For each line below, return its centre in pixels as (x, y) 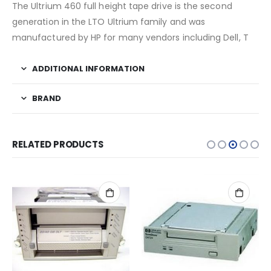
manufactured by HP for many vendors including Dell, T (130, 38)
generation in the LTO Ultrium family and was (109, 22)
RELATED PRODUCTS (58, 145)
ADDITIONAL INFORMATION (88, 69)
